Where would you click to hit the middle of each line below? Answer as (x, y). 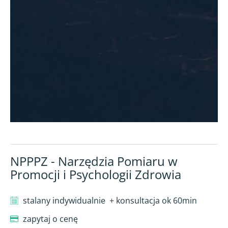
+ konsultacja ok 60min (153, 200)
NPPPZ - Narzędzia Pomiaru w (94, 161)
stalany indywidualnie (64, 200)
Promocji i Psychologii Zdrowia (96, 174)
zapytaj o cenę (50, 219)
